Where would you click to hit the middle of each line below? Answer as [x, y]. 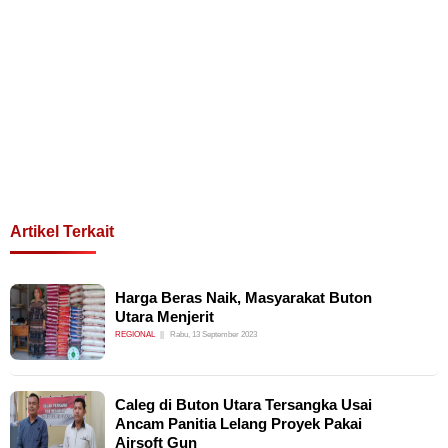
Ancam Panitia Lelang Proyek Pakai [238, 424]
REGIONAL [135, 334]
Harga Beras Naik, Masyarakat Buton [243, 298]
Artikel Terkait [62, 232]
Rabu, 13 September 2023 [213, 334]
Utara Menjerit [164, 317]
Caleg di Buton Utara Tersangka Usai [243, 405]
